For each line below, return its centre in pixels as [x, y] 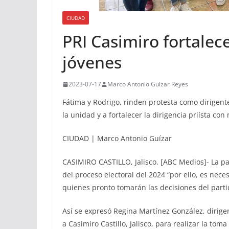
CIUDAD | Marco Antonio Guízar [117, 139]
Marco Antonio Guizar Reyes [148, 84]
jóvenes [92, 62]
